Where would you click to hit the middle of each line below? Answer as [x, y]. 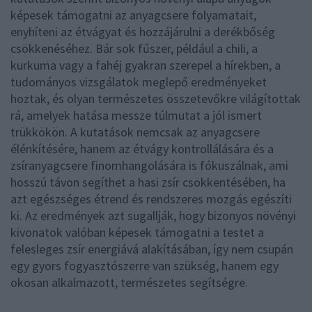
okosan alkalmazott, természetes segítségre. [129, 282]
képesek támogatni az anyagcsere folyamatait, [133, 15]
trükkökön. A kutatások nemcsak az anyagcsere [135, 132]
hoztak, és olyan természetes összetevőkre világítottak [156, 98]
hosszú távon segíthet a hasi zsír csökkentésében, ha [148, 182]
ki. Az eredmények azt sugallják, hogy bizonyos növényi [153, 215]
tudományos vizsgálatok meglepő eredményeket [139, 81]
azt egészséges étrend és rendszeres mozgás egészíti [151, 198]
